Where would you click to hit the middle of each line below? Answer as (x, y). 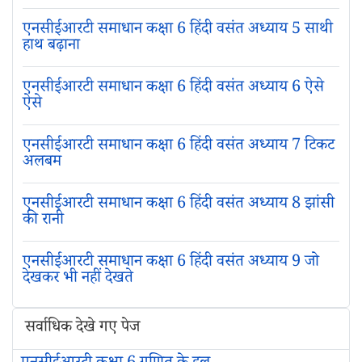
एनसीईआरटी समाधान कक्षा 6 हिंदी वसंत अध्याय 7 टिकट (178, 147)
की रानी (43, 222)
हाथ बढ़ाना (51, 47)
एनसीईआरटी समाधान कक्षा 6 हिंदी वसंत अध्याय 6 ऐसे (173, 89)
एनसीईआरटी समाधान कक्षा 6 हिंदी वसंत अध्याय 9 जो (170, 264)
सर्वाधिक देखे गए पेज (82, 329)
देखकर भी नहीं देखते (78, 280)
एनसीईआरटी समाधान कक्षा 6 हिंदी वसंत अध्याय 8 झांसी (178, 206)
